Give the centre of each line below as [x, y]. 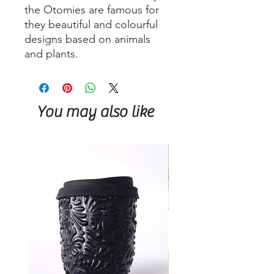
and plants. [51, 54]
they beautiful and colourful [91, 25]
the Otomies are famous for [92, 10]
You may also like [95, 112]
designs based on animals [87, 39]
